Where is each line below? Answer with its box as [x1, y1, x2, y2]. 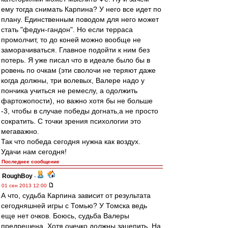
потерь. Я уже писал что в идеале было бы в [1, 56, 150, 64]
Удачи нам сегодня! [1, 148, 67, 156]
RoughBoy [2, 173, 33, 180]
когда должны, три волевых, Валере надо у [1, 76, 145, 84]
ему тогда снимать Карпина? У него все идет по [1, 5, 161, 13]
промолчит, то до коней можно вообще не [1, 36, 141, 44]
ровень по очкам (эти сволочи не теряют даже [1, 66, 156, 74]
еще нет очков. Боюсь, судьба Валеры [1, 212, 129, 220]
